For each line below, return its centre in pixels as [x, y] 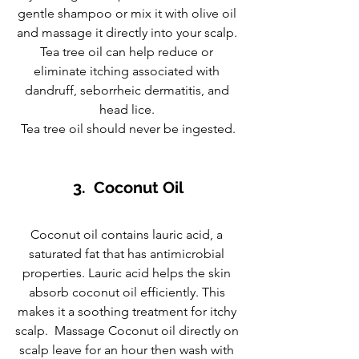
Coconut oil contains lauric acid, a [128, 235]
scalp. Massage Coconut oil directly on [128, 331]
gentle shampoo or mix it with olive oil [128, 14]
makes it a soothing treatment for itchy [128, 312]
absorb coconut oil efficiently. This [128, 292]
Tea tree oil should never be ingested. [128, 129]
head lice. [128, 110]
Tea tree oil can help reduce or [128, 52]
